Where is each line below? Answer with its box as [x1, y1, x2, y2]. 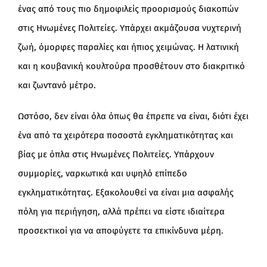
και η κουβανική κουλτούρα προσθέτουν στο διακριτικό [17, 60, 245, 72]
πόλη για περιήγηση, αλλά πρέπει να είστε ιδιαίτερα [17, 206, 225, 217]
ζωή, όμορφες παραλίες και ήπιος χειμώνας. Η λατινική [17, 41, 239, 52]
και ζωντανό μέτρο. [17, 79, 96, 91]
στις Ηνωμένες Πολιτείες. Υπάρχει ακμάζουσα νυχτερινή [17, 22, 241, 33]
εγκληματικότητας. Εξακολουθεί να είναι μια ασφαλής [17, 187, 234, 198]
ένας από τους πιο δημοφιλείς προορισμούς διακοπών [17, 3, 238, 14]
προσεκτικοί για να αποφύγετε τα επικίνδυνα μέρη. [17, 225, 223, 236]
